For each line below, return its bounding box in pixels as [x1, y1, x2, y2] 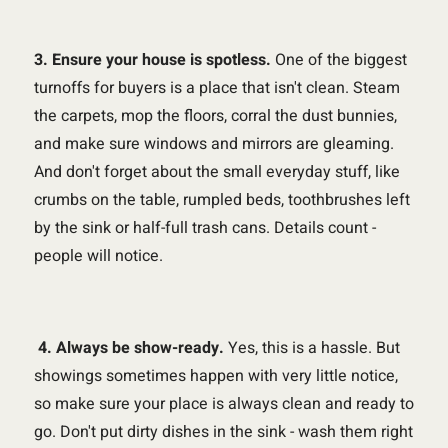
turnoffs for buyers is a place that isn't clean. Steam [33, 75, 400, 100]
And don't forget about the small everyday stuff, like [33, 159, 400, 184]
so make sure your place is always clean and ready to [33, 391, 414, 416]
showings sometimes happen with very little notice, [33, 363, 398, 388]
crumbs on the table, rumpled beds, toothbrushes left [33, 187, 410, 212]
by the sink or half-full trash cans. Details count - [33, 215, 376, 240]
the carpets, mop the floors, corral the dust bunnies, [33, 103, 397, 128]
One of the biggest [270, 47, 407, 72]
